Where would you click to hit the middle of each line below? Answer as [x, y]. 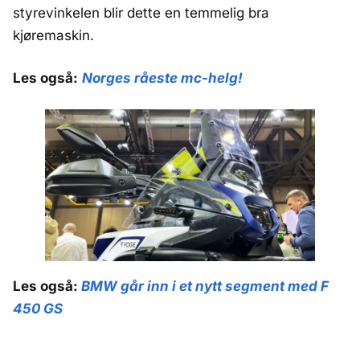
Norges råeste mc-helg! [162, 78]
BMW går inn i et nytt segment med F [205, 286]
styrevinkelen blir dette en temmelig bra [141, 12]
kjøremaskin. [55, 35]
